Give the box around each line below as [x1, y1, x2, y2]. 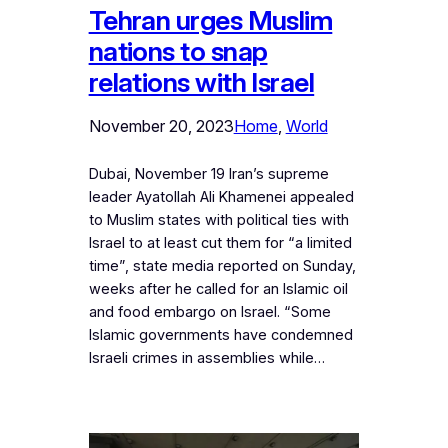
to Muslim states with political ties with [88, 211, 349, 230]
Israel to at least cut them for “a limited [88, 234, 352, 253]
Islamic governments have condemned [88, 326, 353, 345]
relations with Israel [88, 66, 315, 100]
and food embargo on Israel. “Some [88, 303, 331, 322]
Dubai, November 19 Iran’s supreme [88, 165, 329, 184]
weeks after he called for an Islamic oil [88, 280, 348, 299]
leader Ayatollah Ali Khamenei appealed [88, 188, 354, 207]
